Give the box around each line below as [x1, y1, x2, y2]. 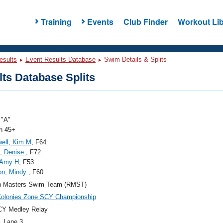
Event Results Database [25, 56, 96, 63]
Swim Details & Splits [102, 56, 167, 63]
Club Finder [123, 15, 168, 27]
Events [87, 15, 113, 27]
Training [40, 15, 72, 27]
